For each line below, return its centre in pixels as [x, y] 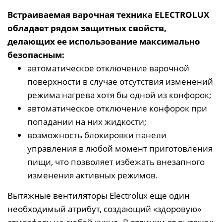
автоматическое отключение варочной [108, 68]
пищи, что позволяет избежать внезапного [116, 162]
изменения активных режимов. [93, 175]
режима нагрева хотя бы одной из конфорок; [119, 95]
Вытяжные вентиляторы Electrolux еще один [99, 195]
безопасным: [36, 55]
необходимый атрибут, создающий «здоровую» [104, 209]
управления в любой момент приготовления [120, 148]
